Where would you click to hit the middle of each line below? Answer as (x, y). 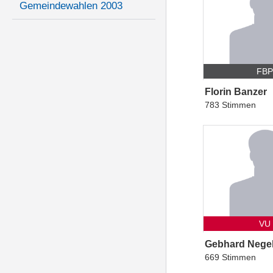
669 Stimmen (231, 257)
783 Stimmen (231, 105)
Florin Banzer (236, 92)
